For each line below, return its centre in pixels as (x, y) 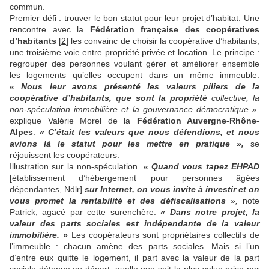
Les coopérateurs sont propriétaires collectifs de (164, 234)
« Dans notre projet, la (210, 212)
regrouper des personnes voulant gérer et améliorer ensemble (134, 63)
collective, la (235, 98)
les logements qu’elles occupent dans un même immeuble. (134, 75)
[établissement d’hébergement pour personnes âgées (134, 177)
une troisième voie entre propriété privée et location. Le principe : (134, 52)
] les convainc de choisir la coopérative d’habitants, (163, 41)
